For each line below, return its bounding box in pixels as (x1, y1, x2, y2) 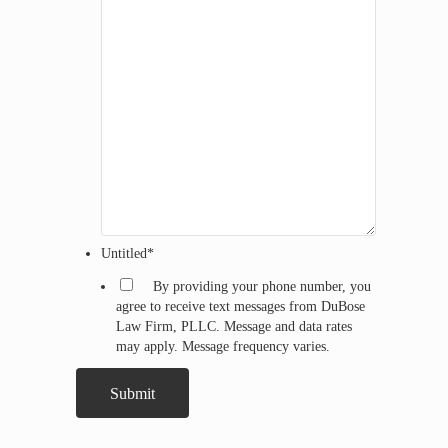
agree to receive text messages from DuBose (115, 298, 365, 315)
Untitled (101, 245, 148, 262)
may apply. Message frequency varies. (115, 338, 330, 355)
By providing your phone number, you (152, 278, 371, 295)
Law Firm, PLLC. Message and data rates (115, 318, 352, 335)
